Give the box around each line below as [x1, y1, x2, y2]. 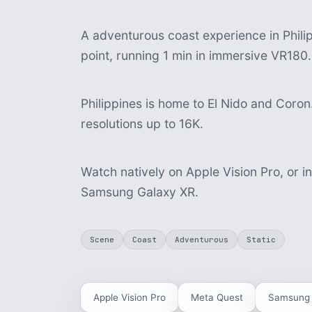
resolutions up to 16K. [81, 116, 203, 131]
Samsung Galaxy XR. [81, 185, 198, 199]
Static [247, 235, 276, 244]
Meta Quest [191, 292, 243, 303]
